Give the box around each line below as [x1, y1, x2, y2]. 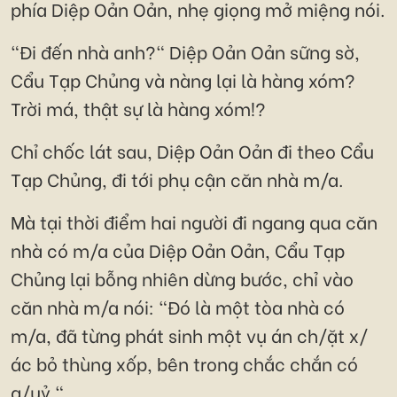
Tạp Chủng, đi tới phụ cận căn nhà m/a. [11, 166, 343, 192]
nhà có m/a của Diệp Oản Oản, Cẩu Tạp [11, 237, 345, 263]
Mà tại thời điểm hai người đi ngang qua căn [11, 208, 378, 235]
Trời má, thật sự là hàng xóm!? [11, 95, 266, 121]
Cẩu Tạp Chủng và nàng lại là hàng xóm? [11, 66, 355, 93]
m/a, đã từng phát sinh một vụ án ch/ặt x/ [11, 322, 368, 348]
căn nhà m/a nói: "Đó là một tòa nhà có [11, 293, 345, 320]
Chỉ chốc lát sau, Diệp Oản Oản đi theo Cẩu [11, 137, 374, 164]
